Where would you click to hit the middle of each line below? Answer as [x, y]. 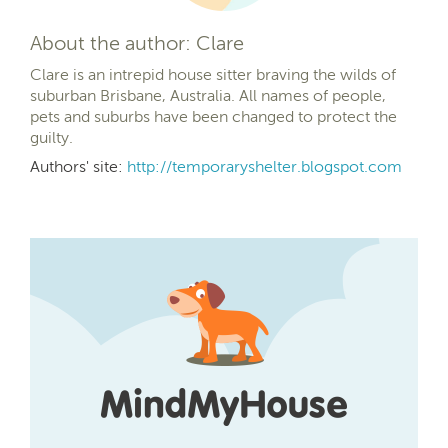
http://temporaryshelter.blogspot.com [264, 166]
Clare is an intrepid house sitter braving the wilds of [213, 74]
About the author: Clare [137, 42]
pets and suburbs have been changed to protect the [213, 116]
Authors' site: [78, 166]
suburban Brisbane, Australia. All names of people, [208, 95]
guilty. [51, 137]
